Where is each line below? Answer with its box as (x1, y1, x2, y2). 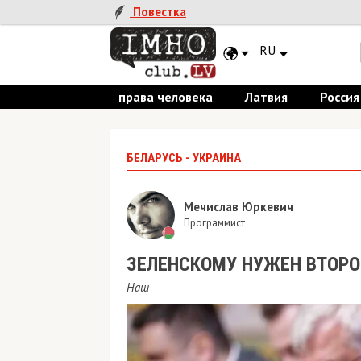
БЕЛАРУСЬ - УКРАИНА (127, 151, 241, 165)
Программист (184, 215, 245, 230)
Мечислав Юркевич (184, 198, 293, 214)
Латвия (245, 89, 288, 105)
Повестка (130, 4, 186, 20)
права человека (118, 89, 213, 105)
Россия (320, 89, 359, 105)
